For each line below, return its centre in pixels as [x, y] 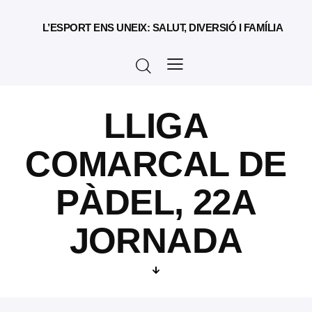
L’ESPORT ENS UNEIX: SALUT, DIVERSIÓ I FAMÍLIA [163, 28]
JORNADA [156, 241]
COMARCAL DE [156, 164]
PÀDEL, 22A [156, 203]
